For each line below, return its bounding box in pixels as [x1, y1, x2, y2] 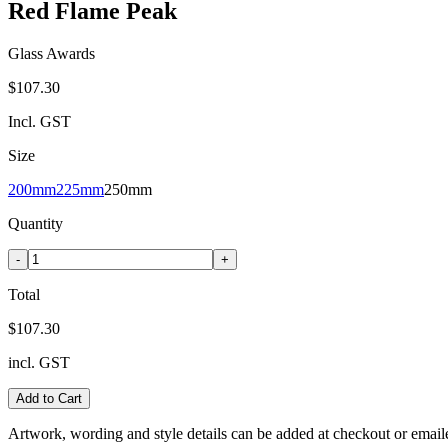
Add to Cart [16, 390, 82, 406]
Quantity [8, 214, 63, 232]
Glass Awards [8, 44, 95, 62]
